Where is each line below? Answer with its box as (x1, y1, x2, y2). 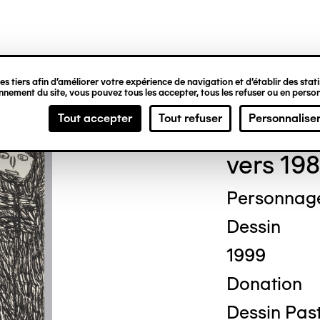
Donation (226, 273, 302, 294)
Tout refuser (159, 111, 222, 125)
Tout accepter (58, 111, 132, 125)
